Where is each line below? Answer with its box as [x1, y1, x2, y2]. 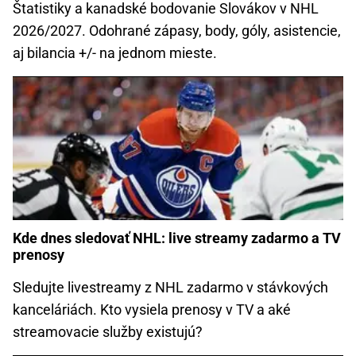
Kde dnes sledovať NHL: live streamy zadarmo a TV [13, 229, 341, 246]
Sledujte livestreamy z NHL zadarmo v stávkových [13, 278, 328, 296]
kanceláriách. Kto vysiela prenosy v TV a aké [13, 300, 291, 318]
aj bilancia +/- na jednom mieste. [13, 44, 217, 61]
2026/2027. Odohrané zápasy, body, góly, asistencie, [13, 21, 341, 39]
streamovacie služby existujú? [13, 323, 203, 340]
